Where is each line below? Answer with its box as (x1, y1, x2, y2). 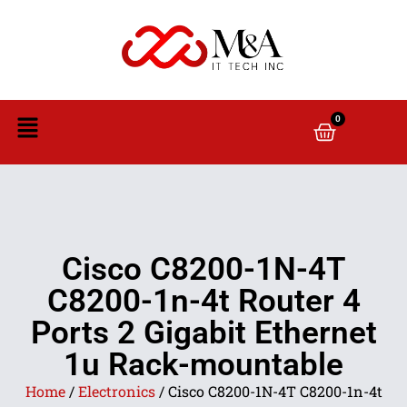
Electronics (77, 382, 155, 401)
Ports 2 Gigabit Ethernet (30, 314, 377, 352)
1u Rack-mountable (64, 346, 343, 383)
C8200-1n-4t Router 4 (46, 283, 361, 320)
